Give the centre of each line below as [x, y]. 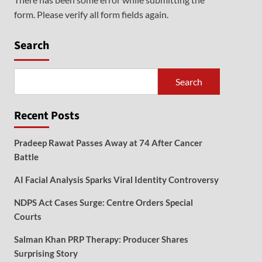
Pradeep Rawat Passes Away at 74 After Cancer [108, 143]
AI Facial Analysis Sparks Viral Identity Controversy [116, 180]
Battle [26, 157]
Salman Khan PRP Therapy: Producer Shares [101, 239]
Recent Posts [46, 116]
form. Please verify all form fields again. [91, 14]
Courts [27, 216]
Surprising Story [46, 253]
